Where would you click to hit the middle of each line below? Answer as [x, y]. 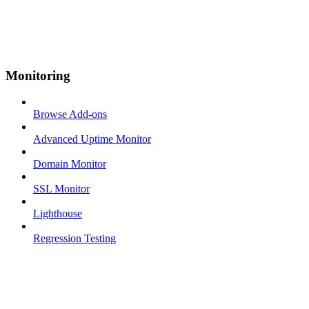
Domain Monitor [70, 164]
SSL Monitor [61, 189]
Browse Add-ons [70, 114]
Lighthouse [58, 214]
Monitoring [38, 75]
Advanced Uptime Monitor [92, 139]
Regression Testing [74, 239]
